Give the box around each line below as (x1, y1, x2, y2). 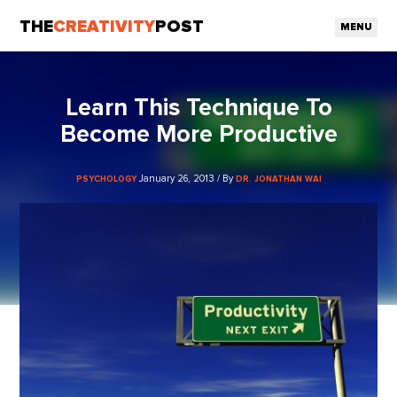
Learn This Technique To (65, 96, 332, 121)
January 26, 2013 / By (138, 173, 236, 183)
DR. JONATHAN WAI (235, 174, 322, 183)
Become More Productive (59, 122, 338, 148)
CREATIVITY (53, 18, 156, 35)
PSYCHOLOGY (75, 174, 136, 183)
